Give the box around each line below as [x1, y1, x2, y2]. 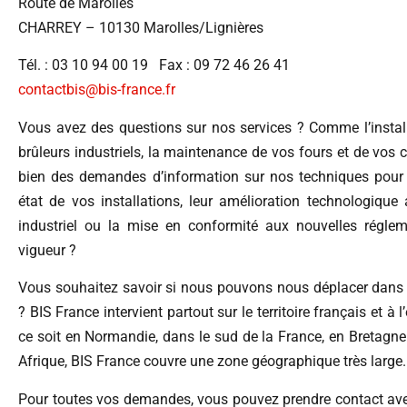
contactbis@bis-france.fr [18, 81, 175, 99]
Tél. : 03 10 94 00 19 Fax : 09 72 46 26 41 [18, 56, 290, 74]
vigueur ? [18, 241, 76, 259]
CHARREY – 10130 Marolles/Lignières [18, 19, 263, 36]
